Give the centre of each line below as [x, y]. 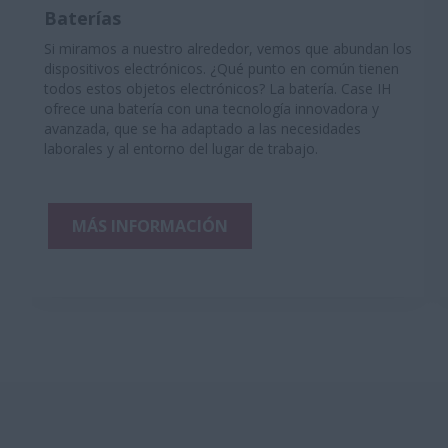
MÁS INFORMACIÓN [150, 226]
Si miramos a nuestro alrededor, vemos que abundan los [228, 48]
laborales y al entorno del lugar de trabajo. [181, 148]
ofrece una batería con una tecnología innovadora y [211, 108]
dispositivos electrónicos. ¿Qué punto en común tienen [221, 68]
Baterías [82, 18]
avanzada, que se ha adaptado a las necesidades [202, 128]
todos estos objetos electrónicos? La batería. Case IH [217, 88]
